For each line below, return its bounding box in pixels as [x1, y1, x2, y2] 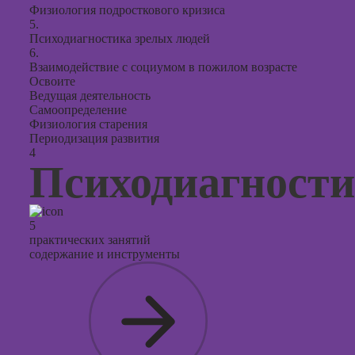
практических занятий [29, 233, 151, 246]
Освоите [29, 74, 75, 88]
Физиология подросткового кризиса [29, 3, 225, 17]
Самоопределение [29, 103, 127, 116]
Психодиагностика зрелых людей [29, 32, 210, 45]
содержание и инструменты [29, 247, 180, 261]
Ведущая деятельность [29, 89, 151, 102]
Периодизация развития [29, 132, 159, 145]
